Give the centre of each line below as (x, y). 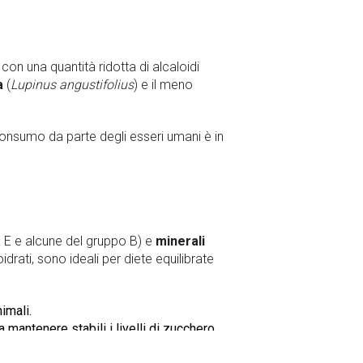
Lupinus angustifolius (72, 84)
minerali (180, 241)
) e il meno (163, 84)
